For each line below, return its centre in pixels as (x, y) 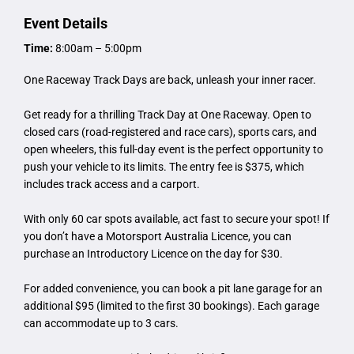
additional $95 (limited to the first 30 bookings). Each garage (171, 306)
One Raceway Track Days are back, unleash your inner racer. (170, 80)
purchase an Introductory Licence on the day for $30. (153, 254)
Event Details (66, 24)
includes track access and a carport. (112, 185)
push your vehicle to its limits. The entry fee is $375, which (164, 167)
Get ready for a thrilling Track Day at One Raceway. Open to (168, 115)
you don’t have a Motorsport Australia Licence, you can (158, 237)
